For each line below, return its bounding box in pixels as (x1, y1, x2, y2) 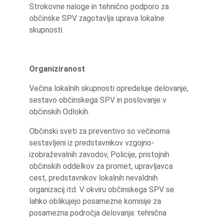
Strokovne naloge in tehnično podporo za (29, 2, 169, 11)
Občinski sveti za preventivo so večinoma (29, 127, 170, 136)
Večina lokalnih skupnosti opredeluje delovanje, (29, 84, 188, 93)
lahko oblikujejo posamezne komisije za (29, 197, 161, 206)
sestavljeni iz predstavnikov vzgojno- (29, 138, 154, 147)
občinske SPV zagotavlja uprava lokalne (29, 14, 164, 23)
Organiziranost (29, 64, 85, 73)
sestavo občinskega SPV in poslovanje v (29, 95, 166, 105)
